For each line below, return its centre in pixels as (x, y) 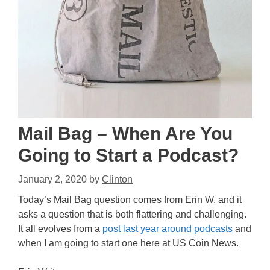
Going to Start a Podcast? (128, 155)
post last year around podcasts (168, 229)
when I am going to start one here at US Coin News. (128, 243)
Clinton (117, 180)
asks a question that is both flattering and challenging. (132, 215)
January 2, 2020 (52, 180)
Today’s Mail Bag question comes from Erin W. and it (130, 200)
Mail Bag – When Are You (125, 134)
